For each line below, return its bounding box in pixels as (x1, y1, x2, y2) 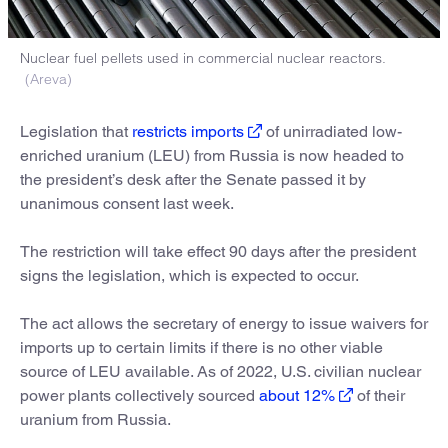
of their (353, 386, 405, 406)
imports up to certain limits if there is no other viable (20, 338, 383, 358)
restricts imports (132, 122, 244, 142)
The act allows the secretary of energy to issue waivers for (20, 314, 428, 334)
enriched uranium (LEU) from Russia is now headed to (20, 146, 404, 166)
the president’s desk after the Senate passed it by (20, 170, 366, 190)
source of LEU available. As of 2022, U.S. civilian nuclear (20, 362, 421, 382)
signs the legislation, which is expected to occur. (20, 266, 359, 286)
